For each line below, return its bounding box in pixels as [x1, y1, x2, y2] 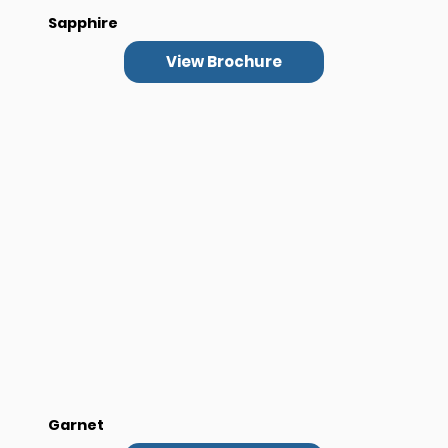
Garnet [48, 414, 105, 435]
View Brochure [166, 51, 282, 73]
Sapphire [48, 12, 119, 33]
